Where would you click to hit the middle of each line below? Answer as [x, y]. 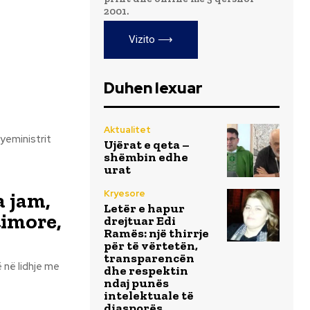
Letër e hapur [144, 208]
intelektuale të [149, 295]
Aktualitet [127, 130]
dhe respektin [146, 270]
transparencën [149, 258]
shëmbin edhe [146, 157]
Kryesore [125, 193]
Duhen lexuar [153, 88]
